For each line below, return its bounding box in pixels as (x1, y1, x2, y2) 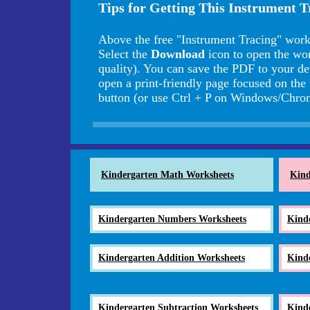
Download (151, 46, 205, 61)
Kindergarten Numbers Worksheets (98, 213, 246, 224)
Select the (98, 46, 151, 61)
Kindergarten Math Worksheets (101, 168, 234, 180)
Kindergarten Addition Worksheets (98, 252, 245, 263)
